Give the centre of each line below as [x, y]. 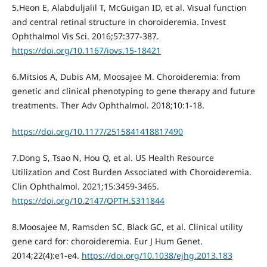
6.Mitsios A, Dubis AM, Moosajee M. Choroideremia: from [126, 76]
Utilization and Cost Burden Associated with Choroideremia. [131, 172]
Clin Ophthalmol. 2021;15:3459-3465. [85, 186]
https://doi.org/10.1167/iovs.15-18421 [86, 50]
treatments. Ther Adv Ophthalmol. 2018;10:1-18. [108, 105]
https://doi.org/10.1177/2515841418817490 [97, 131]
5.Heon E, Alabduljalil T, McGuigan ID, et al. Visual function [129, 7]
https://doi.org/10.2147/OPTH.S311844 [88, 200]
